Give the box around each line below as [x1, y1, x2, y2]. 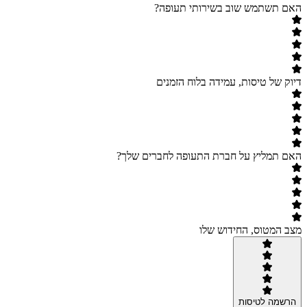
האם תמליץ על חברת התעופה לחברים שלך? [116, 150, 302, 162]
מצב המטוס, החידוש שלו [199, 224, 302, 236]
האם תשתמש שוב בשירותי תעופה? [154, 2, 302, 14]
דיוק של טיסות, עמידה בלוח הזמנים [156, 76, 302, 88]
